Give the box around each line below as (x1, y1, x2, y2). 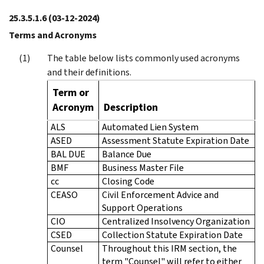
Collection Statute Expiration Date (102, 228, 243, 241)
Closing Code (102, 174, 154, 187)
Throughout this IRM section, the (102, 242, 237, 255)
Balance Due (102, 147, 151, 160)
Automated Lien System (102, 120, 199, 133)
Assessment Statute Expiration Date (102, 134, 249, 147)
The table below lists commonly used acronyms (47, 51, 240, 64)
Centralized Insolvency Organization (102, 214, 250, 227)
